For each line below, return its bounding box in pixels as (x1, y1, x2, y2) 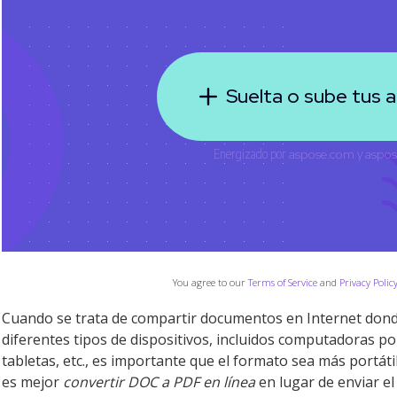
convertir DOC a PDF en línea (63, 372, 255, 392)
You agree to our (173, 276, 248, 289)
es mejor (2, 372, 63, 392)
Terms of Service (248, 276, 317, 289)
